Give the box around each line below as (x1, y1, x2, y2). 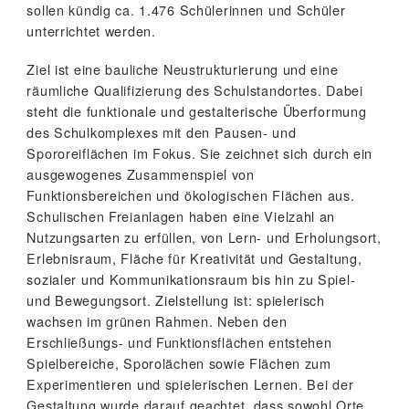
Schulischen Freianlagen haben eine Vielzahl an (26, 206, 336, 226)
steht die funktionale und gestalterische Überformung (26, 101, 367, 121)
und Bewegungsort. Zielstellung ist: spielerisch (26, 290, 325, 310)
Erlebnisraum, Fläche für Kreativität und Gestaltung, (26, 248, 362, 268)
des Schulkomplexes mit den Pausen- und (26, 122, 297, 142)
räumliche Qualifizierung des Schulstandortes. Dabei (26, 80, 363, 100)
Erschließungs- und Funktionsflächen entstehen (26, 332, 332, 352)
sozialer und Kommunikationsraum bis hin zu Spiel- (26, 269, 356, 289)
